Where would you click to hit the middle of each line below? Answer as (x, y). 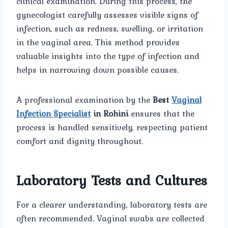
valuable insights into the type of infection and (108, 56)
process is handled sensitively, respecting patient (112, 127)
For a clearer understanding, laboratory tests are (112, 205)
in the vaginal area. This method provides (98, 42)
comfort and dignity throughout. (80, 141)
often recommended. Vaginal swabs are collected (110, 219)
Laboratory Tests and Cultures (112, 180)
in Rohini (109, 114)
